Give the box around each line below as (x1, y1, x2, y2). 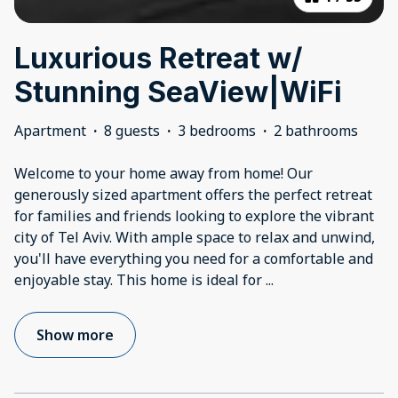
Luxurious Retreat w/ (14, 41, 302, 76)
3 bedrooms (178, 121, 256, 141)
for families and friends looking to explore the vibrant (14, 206, 374, 227)
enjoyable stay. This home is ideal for (14, 270, 266, 291)
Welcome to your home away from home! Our (14, 163, 313, 184)
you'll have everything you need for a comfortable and (14, 249, 373, 269)
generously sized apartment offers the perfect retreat (14, 185, 372, 205)
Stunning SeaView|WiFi (14, 75, 342, 110)
